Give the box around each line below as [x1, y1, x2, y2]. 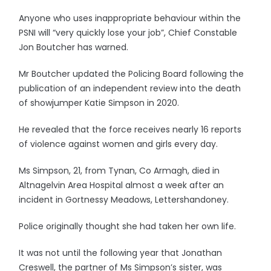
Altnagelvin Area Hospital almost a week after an [19, 179, 224, 191]
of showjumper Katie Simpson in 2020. [19, 97, 180, 109]
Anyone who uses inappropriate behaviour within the [19, 12, 241, 24]
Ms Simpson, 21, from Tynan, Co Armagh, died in [19, 165, 220, 177]
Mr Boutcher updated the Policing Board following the [19, 68, 244, 80]
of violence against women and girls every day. [19, 138, 218, 150]
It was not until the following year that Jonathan [19, 247, 223, 259]
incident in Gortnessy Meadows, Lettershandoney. [19, 194, 229, 206]
